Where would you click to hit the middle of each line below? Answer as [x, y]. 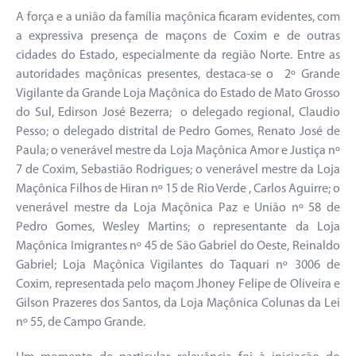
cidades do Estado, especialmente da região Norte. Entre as [178, 56]
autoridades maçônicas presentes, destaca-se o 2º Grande [178, 75]
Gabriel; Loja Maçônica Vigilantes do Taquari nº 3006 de [178, 266]
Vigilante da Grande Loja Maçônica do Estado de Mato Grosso [178, 94]
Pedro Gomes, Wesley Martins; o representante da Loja [178, 228]
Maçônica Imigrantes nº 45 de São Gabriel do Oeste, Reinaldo [178, 247]
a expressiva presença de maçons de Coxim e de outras [178, 37]
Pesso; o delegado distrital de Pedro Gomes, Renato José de [178, 132]
